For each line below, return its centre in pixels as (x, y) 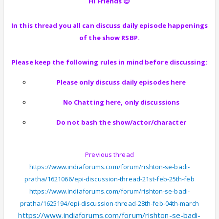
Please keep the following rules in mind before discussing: (109, 62)
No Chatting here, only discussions (121, 102)
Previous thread (109, 154)
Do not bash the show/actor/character (121, 122)
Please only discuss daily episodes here (121, 82)
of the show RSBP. (109, 38)
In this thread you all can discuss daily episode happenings (109, 25)
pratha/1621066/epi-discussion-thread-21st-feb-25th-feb (109, 179)
